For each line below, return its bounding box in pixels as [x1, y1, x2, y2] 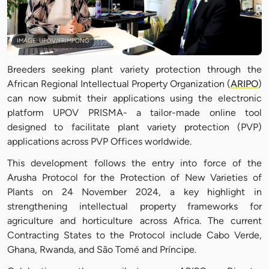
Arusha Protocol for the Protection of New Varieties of [7, 172, 262, 184]
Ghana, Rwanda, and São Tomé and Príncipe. [7, 244, 196, 256]
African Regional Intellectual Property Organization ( [7, 78, 231, 90]
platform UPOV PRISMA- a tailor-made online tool [7, 107, 262, 119]
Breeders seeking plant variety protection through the [7, 64, 262, 76]
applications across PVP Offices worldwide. [7, 136, 192, 148]
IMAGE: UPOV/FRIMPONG [17, 37, 89, 45]
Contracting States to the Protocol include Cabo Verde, [7, 229, 262, 241]
